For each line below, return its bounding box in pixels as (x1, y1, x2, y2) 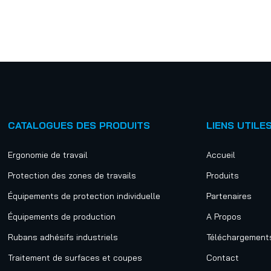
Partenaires (206, 191, 252, 201)
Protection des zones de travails (8, 170, 137, 181)
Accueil (206, 149, 235, 160)
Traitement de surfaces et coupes (8, 252, 143, 263)
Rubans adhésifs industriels (8, 232, 119, 243)
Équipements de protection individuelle (8, 191, 161, 201)
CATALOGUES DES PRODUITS (8, 119, 151, 131)
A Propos (206, 211, 241, 222)
